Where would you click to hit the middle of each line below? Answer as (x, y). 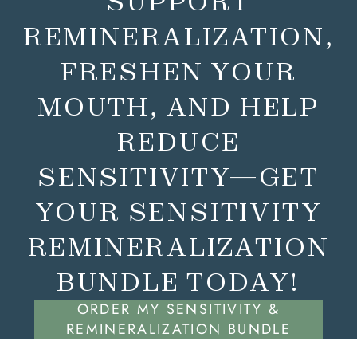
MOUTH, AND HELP (178, 106)
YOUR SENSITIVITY (178, 211)
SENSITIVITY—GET (178, 176)
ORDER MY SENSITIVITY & (178, 309)
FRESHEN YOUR (178, 71)
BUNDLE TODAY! (178, 281)
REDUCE (178, 141)
